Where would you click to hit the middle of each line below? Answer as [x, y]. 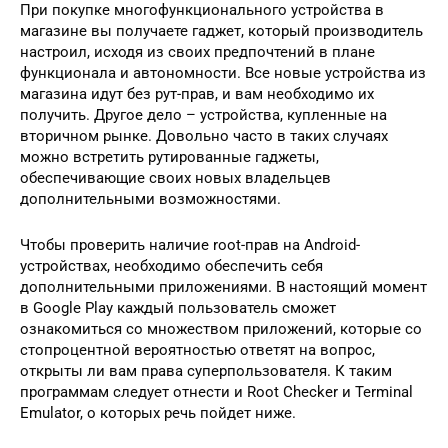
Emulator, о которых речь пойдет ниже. [158, 412]
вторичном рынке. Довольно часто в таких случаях [204, 135]
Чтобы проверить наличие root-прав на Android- [190, 244]
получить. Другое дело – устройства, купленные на [203, 114]
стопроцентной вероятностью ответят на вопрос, [197, 349]
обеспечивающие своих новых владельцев [175, 177]
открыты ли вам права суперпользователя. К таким [206, 370]
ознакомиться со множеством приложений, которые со [221, 328]
